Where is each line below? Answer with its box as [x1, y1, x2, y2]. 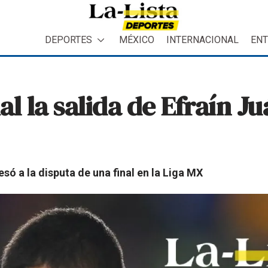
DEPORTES [45, 33, 92, 45]
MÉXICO [119, 33, 154, 45]
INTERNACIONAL [166, 33, 239, 45]
